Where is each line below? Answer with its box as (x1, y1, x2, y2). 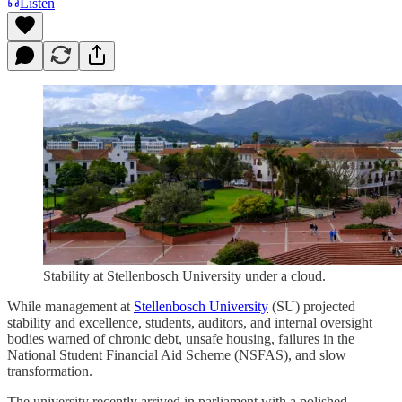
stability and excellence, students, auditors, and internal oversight (7, 314, 372, 330)
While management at (7, 298, 134, 314)
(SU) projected (268, 298, 355, 314)
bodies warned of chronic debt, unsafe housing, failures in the (7, 330, 354, 346)
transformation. (7, 363, 92, 379)
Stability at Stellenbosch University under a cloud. (43, 267, 326, 284)
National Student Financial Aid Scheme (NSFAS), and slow (7, 346, 346, 363)
